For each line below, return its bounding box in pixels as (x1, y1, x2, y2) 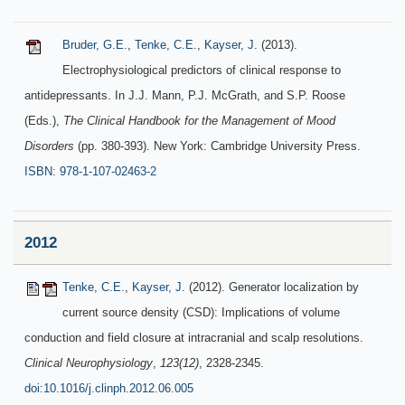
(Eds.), (24, 114, 63, 127)
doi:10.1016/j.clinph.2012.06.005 (24, 381, 193, 395)
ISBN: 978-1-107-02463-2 (24, 165, 156, 178)
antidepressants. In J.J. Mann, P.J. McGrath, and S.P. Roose (24, 89, 345, 102)
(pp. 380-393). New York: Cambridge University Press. (74, 139, 361, 153)
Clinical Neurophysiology (24, 356, 153, 370)
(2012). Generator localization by (185, 280, 359, 294)
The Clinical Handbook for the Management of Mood (63, 114, 335, 127)
